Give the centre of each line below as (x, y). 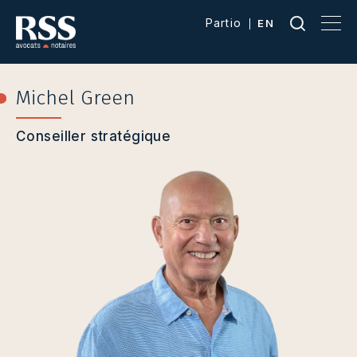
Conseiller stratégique (94, 136)
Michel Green (75, 98)
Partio (224, 23)
